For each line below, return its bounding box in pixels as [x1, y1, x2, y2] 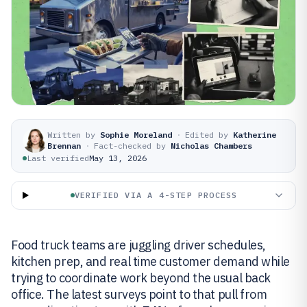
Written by [47, 130, 95, 140]
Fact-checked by [94, 140, 166, 151]
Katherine [233, 130, 276, 140]
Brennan [47, 140, 81, 151]
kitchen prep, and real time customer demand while [11, 254, 290, 269]
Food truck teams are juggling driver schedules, [11, 237, 266, 253]
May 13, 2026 [89, 153, 147, 163]
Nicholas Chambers [171, 140, 252, 151]
